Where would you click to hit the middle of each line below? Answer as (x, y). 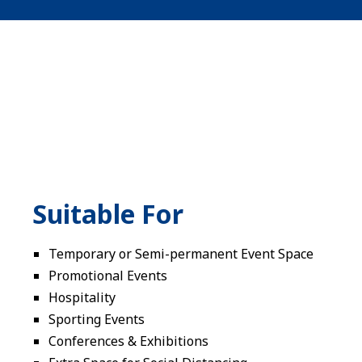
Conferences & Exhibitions (128, 341)
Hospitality (82, 297)
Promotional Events (108, 276)
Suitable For (108, 214)
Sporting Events (97, 319)
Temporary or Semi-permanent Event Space (181, 254)
